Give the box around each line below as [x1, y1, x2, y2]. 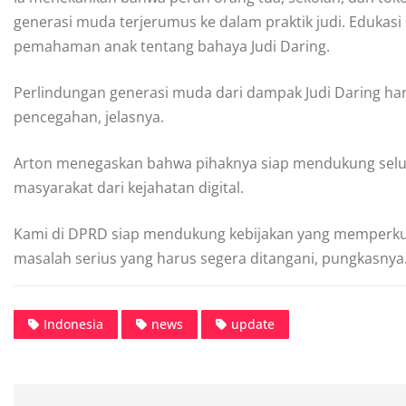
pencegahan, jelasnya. [14, 106, 164, 127]
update [231, 314, 275, 333]
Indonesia [43, 314, 103, 333]
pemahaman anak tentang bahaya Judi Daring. [14, 35, 330, 56]
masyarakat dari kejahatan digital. [14, 177, 244, 198]
